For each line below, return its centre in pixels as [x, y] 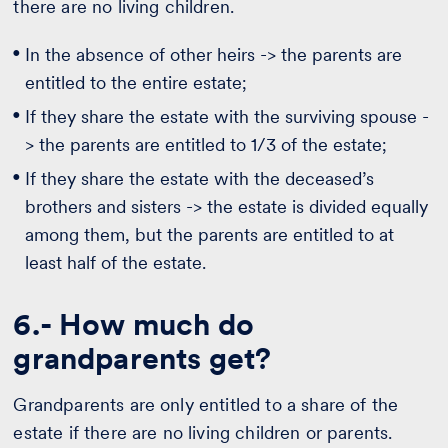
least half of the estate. [116, 263]
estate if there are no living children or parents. [203, 433]
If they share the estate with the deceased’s [200, 179]
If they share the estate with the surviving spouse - [227, 117]
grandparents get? [142, 358]
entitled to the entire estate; [136, 83]
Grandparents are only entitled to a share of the [206, 405]
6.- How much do [133, 324]
